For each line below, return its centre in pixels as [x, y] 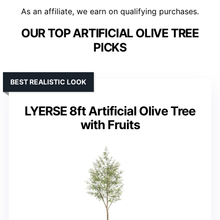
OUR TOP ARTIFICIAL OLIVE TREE [110, 33]
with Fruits [110, 125]
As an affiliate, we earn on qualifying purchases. [110, 12]
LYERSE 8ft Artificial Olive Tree [110, 111]
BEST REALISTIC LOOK [48, 82]
